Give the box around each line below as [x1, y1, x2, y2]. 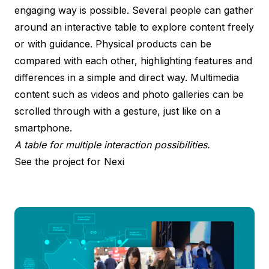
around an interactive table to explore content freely [14, 20, 254, 33]
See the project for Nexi [14, 155, 124, 168]
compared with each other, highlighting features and [14, 54, 252, 67]
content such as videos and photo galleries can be [14, 88, 244, 100]
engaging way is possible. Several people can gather [14, 4, 253, 16]
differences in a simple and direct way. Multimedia [14, 71, 239, 83]
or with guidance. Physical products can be [14, 37, 211, 50]
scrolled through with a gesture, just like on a [14, 104, 220, 117]
